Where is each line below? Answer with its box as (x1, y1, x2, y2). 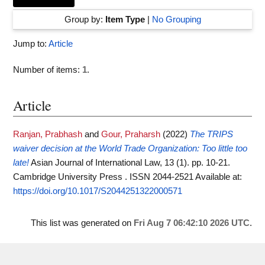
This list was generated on (31, 218, 134, 228)
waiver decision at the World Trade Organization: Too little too (13, 144, 247, 153)
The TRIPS (190, 130, 233, 139)
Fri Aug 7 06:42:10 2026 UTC (134, 218, 250, 228)
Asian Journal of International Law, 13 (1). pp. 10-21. (31, 158, 230, 167)
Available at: (195, 172, 242, 182)
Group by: (64, 15, 105, 24)
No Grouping (151, 15, 201, 24)
